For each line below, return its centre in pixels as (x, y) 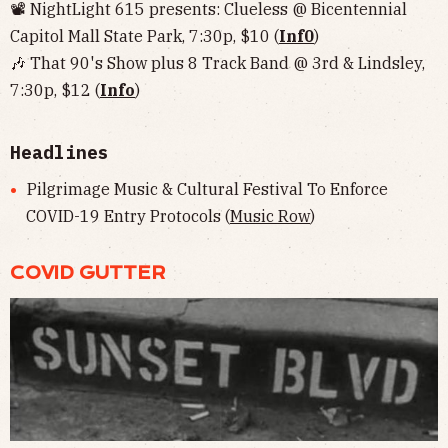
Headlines (59, 152)
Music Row (270, 215)
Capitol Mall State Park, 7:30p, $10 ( (144, 35)
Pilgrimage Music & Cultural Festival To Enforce (207, 188)
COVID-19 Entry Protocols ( (128, 215)
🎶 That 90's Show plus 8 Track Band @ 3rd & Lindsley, (217, 62)
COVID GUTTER (88, 272)
